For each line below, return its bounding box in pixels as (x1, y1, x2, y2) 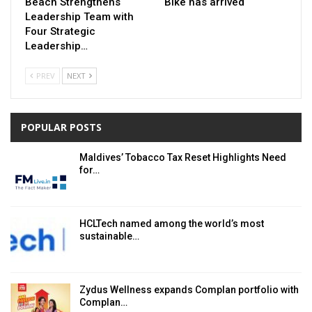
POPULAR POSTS (21, 120, 102, 134)
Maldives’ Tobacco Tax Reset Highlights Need (79, 152, 286, 164)
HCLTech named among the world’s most (79, 218, 264, 230)
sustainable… (79, 231, 139, 242)
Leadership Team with (25, 10, 134, 24)
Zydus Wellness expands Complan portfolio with (79, 283, 299, 295)
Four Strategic (25, 25, 95, 38)
